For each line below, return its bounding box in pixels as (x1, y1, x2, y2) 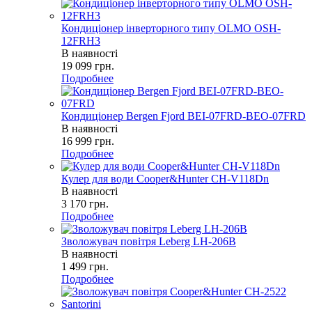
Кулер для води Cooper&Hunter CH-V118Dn (61, 172, 269, 185)
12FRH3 (61, 34, 100, 47)
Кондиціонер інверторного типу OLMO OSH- (61, 22, 281, 34)
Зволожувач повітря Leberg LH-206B (61, 235, 236, 247)
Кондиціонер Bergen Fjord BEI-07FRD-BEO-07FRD (61, 109, 306, 122)
